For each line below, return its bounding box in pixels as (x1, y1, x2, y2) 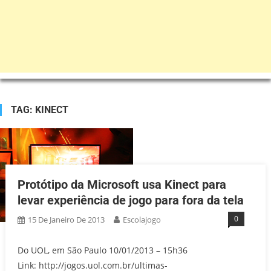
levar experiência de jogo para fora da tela (17, 193, 244, 207)
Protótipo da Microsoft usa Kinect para (17, 177, 226, 192)
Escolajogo (122, 214, 161, 225)
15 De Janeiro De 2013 (27, 214, 105, 225)
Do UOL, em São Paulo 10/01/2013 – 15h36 (17, 244, 188, 256)
